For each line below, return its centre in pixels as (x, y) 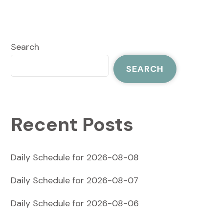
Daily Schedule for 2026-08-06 (75, 203)
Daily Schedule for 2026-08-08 (75, 157)
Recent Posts (72, 124)
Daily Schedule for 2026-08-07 (74, 180)
